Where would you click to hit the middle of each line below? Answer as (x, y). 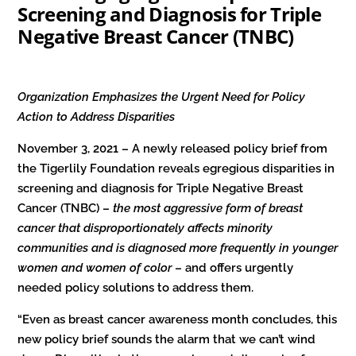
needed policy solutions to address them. (136, 287)
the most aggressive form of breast (208, 208)
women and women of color (95, 267)
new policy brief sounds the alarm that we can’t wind (167, 339)
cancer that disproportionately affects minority (145, 228)
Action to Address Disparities (97, 116)
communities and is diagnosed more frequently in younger (178, 248)
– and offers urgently (233, 267)
